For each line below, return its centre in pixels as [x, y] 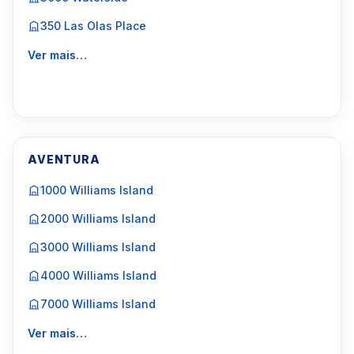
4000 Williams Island [98, 275]
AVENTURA [64, 159]
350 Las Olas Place [93, 26]
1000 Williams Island [97, 190]
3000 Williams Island [98, 247]
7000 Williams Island [98, 304]
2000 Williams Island [98, 218]
